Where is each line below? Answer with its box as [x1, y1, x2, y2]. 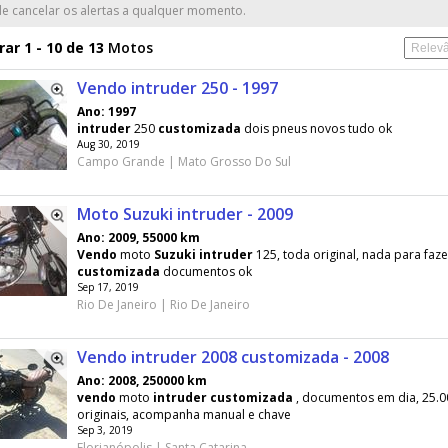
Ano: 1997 [77, 103, 136, 120]
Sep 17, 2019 [77, 280, 139, 294]
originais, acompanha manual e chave [77, 406, 291, 423]
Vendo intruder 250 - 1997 [77, 77, 278, 99]
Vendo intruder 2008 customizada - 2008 [77, 346, 389, 368]
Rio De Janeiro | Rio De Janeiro [77, 296, 250, 313]
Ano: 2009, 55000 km [77, 229, 200, 246]
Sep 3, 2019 [77, 423, 133, 437]
